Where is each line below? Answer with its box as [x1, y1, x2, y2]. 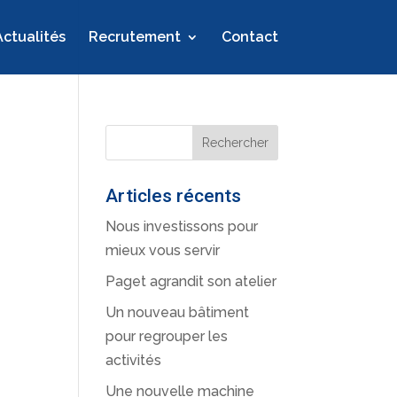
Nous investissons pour [105, 218, 259, 235]
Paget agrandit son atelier [105, 273, 277, 290]
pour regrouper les [105, 328, 229, 345]
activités [105, 352, 162, 369]
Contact [221, 28, 278, 45]
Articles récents [105, 185, 242, 206]
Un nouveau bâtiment [105, 304, 250, 321]
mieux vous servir [105, 242, 221, 259]
